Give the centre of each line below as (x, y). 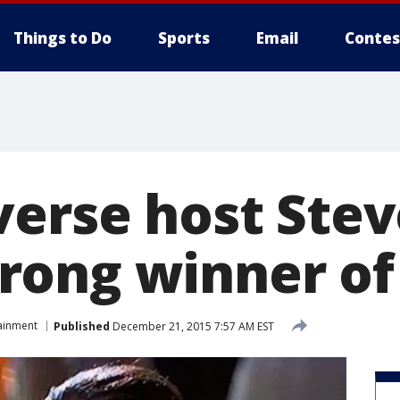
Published (82, 326)
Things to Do (62, 38)
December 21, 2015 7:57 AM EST (192, 326)
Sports (184, 38)
